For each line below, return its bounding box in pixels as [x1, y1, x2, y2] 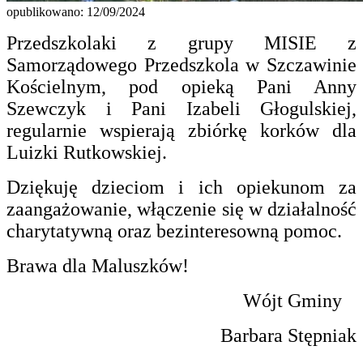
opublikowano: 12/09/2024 [6, 5, 145, 19]
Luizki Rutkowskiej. [6, 142, 172, 164]
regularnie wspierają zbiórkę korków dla [6, 120, 357, 142]
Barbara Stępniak [220, 325, 357, 347]
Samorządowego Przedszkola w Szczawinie [6, 54, 357, 76]
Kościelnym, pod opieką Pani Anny [6, 76, 357, 98]
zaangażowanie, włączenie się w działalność [6, 199, 357, 220]
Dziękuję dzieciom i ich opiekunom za [6, 177, 357, 199]
